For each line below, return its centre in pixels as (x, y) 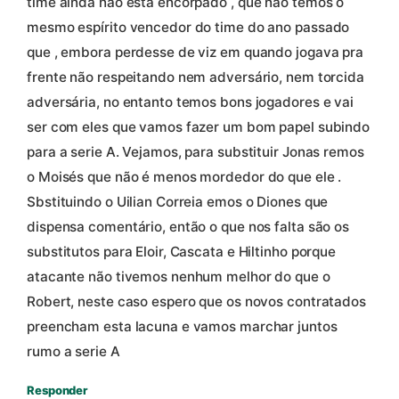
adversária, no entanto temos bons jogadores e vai (191, 102)
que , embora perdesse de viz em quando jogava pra (195, 52)
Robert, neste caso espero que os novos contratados (196, 301)
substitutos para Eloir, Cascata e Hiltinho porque (182, 251)
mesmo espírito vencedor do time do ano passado (188, 27)
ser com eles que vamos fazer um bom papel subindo (199, 126)
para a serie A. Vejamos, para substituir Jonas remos (195, 151)
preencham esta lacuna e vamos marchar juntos (182, 326)
